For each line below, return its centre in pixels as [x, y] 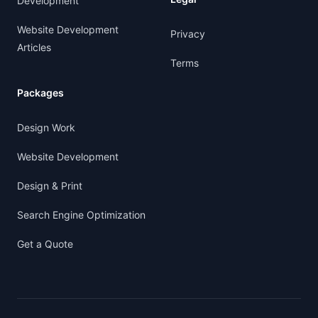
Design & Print [50, 186]
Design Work [46, 128]
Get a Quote [45, 244]
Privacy [188, 34]
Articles [34, 48]
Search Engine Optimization [81, 215]
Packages [40, 93]
